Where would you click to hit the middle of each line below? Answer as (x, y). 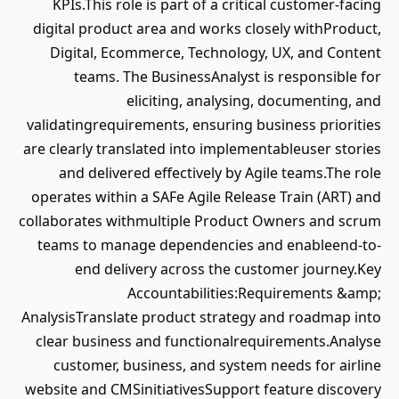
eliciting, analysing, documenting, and (254, 101)
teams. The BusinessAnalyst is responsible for (228, 77)
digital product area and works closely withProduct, (207, 28)
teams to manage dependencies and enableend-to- (209, 245)
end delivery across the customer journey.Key (228, 269)
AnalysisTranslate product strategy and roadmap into (201, 317)
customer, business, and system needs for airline (217, 365)
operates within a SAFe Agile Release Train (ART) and (206, 197)
